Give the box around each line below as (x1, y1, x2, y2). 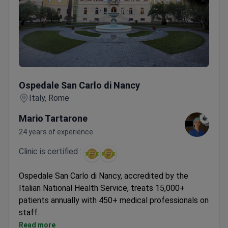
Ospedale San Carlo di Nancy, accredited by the (19, 171, 188, 181)
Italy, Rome (29, 93, 69, 103)
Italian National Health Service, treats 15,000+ (19, 183, 185, 193)
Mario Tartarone (19, 113, 88, 124)
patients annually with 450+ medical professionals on (19, 195, 209, 206)
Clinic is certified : (19, 147, 81, 157)
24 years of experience (19, 128, 93, 136)
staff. (19, 208, 39, 218)
